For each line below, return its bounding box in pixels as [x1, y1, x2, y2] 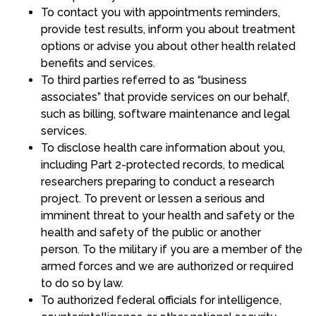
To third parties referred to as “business [40, 73, 247, 87]
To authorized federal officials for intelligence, [40, 293, 281, 308]
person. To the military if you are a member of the [40, 243, 303, 257]
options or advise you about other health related [40, 39, 296, 54]
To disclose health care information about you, [40, 141, 285, 155]
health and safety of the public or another [40, 226, 264, 240]
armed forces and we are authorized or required [40, 260, 293, 274]
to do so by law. [40, 276, 123, 291]
